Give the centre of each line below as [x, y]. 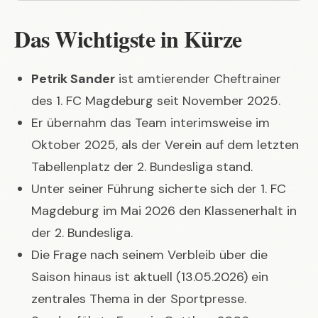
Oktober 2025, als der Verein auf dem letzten [165, 144]
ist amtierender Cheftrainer [198, 78]
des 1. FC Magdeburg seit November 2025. [156, 100]
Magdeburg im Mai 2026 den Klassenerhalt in [164, 210]
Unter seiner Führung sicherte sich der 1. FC [159, 188]
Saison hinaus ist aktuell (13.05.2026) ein [150, 276]
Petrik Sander [73, 78]
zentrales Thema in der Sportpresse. [139, 298]
